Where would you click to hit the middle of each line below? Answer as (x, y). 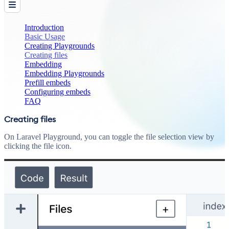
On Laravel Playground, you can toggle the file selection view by (109, 136)
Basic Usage (45, 36)
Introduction (44, 27)
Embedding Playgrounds (64, 73)
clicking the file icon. (38, 146)
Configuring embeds (58, 91)
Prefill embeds (48, 82)
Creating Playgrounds (60, 45)
